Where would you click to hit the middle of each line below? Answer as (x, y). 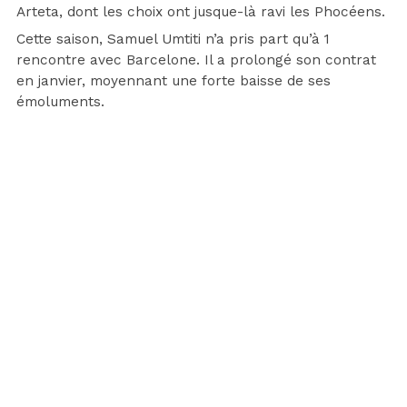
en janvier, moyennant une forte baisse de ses (174, 81)
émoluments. (60, 102)
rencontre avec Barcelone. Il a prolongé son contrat (196, 60)
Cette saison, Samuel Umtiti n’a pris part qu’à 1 (173, 40)
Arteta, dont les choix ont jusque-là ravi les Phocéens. (201, 12)
